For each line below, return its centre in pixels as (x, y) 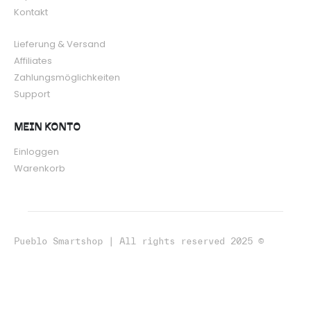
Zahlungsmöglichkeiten (67, 77)
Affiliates (33, 60)
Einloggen (36, 152)
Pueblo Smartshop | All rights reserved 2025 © (139, 242)
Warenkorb (40, 169)
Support (32, 94)
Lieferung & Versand (60, 44)
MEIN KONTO (47, 128)
